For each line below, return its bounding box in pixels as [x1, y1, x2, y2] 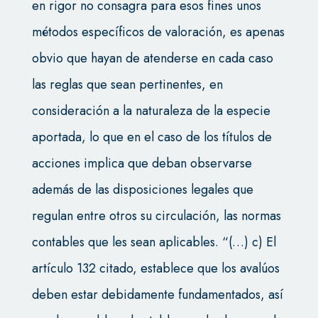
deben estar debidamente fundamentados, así [31, 285, 283, 305]
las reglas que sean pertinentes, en [31, 75, 223, 94]
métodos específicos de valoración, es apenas [31, 23, 285, 42]
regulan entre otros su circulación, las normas [31, 207, 281, 226]
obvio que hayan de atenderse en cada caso [31, 49, 273, 68]
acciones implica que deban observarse [31, 154, 252, 173]
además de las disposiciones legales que [31, 180, 253, 199]
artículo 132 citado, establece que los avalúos [31, 259, 280, 278]
